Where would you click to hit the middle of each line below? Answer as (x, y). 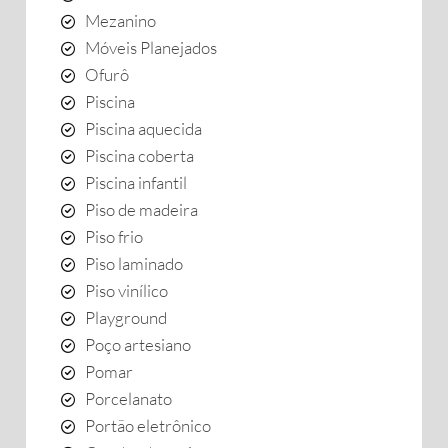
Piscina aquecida (143, 128)
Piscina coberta (139, 155)
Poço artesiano (138, 344)
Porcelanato (128, 398)
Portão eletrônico (148, 425)
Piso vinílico (126, 290)
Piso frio (114, 236)
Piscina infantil (136, 182)
